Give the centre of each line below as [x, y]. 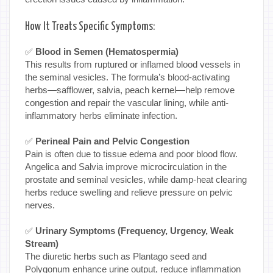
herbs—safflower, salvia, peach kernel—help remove [130, 90]
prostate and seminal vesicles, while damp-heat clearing [136, 179]
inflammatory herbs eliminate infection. [101, 115]
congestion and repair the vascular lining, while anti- [127, 102]
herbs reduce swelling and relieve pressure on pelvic [129, 192]
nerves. [40, 205]
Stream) [42, 243]
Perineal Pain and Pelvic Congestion [111, 141]
